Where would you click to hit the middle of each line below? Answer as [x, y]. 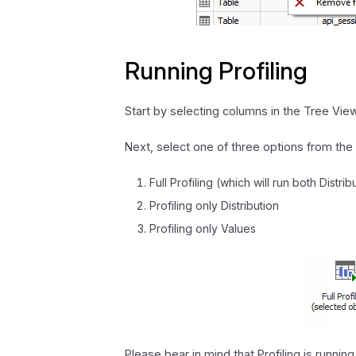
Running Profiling [217, 71]
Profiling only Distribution [214, 205]
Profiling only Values [202, 228]
